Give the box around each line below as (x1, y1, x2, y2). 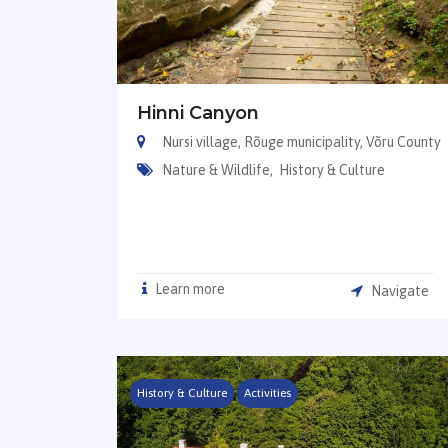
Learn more (152, 280, 225, 297)
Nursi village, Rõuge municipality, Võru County (162, 133, 441, 150)
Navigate (368, 282, 430, 299)
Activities (244, 386, 291, 401)
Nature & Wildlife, (162, 161, 276, 178)
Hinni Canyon (137, 101, 259, 124)
